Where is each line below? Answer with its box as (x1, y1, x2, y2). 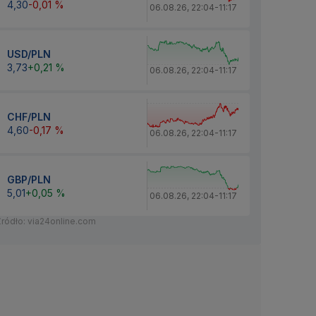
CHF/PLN (7, 110, 51, 123)
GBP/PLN (7, 173, 51, 186)
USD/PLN (7, 47, 51, 60)
